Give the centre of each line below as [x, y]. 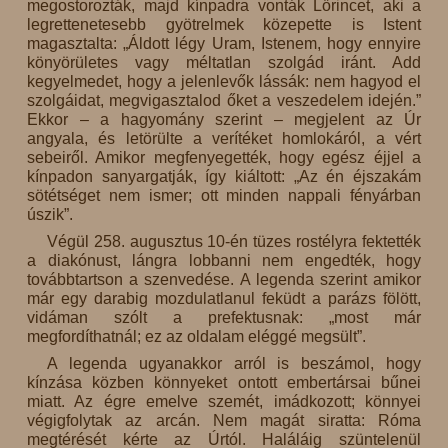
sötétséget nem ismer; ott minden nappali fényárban [224, 196]
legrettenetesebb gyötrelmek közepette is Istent [224, 25]
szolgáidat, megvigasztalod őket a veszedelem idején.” [224, 101]
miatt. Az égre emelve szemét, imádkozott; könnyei [224, 402]
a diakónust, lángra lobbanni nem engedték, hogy [224, 261]
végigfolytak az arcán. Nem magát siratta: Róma [224, 421]
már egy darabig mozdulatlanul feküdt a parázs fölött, [224, 299]
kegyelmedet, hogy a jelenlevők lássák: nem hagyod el [224, 82]
